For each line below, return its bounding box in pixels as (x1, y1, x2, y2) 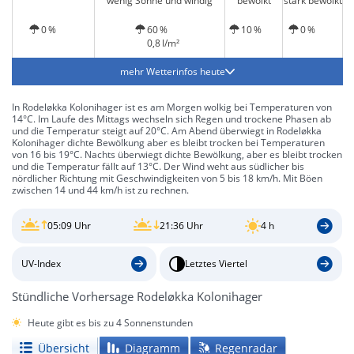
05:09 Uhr (47, 219, 91, 233)
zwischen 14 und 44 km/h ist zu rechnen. (12, 183, 189, 197)
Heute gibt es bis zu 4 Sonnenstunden (28, 315, 193, 330)
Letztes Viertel (184, 257, 247, 271)
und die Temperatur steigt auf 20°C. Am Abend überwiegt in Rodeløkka (12, 124, 322, 137)
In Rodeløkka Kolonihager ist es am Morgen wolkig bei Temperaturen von (12, 100, 332, 114)
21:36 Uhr (159, 219, 203, 233)
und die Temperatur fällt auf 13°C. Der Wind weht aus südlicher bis (12, 160, 304, 173)
